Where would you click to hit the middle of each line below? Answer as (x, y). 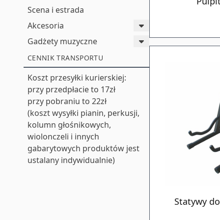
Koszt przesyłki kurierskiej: (77, 78)
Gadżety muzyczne (62, 41)
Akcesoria (46, 26)
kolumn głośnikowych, (69, 125)
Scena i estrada (56, 10)
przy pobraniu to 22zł (67, 101)
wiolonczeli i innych (63, 137)
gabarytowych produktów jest (83, 148)
